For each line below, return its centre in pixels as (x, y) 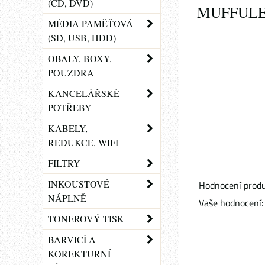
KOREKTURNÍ (79, 253)
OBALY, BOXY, (80, 58)
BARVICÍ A (72, 239)
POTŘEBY (70, 107)
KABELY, (68, 128)
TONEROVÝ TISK (86, 219)
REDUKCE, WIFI (83, 142)
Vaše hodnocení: (231, 203)
